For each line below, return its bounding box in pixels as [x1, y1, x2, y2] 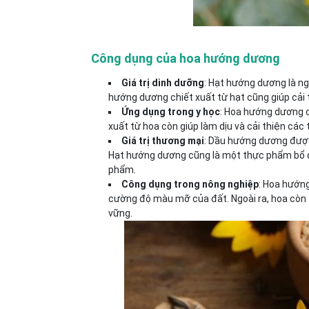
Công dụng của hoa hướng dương [91, 51, 280, 66]
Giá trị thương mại [121, 135, 204, 146]
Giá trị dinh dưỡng [121, 77, 204, 88]
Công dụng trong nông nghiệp [121, 179, 259, 190]
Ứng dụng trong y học [121, 106, 220, 117]
